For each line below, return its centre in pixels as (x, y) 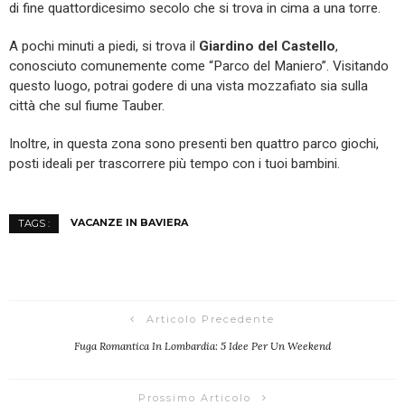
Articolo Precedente (211, 320)
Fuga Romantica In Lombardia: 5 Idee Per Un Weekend (202, 346)
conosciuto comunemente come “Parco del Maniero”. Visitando (199, 66)
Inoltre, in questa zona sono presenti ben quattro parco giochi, (194, 144)
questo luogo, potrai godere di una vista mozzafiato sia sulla (188, 86)
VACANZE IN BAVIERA (129, 223)
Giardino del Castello (267, 47)
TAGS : (34, 224)
